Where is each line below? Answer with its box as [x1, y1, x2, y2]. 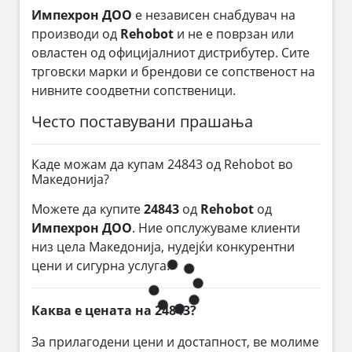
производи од [31, 24, 120, 42]
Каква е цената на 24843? [31, 301, 196, 319]
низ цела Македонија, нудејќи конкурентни [31, 237, 295, 255]
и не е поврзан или [174, 24, 294, 42]
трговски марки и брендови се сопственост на [31, 62, 315, 80]
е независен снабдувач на [132, 5, 295, 24]
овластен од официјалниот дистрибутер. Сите [31, 43, 310, 61]
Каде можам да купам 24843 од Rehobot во [31, 155, 293, 173]
